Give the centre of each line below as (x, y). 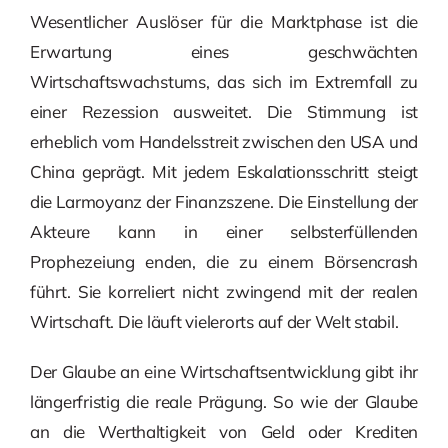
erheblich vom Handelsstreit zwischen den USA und (224, 142)
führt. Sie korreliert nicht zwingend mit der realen (224, 292)
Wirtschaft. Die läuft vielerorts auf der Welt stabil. (214, 322)
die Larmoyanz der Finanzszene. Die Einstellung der (224, 202)
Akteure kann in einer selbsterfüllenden (224, 232)
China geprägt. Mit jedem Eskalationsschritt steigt (224, 172)
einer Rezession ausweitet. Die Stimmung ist (224, 112)
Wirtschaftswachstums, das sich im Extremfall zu (224, 82)
